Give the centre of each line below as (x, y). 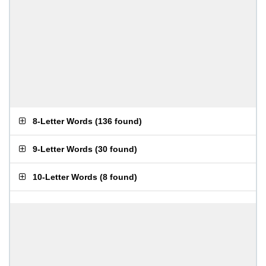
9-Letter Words (63, 149)
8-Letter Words (63, 121)
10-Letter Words (65, 177)
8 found (118, 177)
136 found (118, 121)
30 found (116, 149)
